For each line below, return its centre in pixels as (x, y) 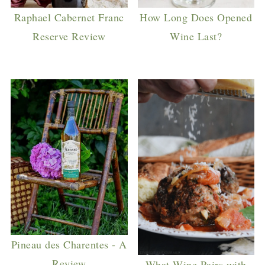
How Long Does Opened (196, 17)
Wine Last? (196, 36)
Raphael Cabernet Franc (69, 17)
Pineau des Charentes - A (69, 245)
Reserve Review (69, 36)
